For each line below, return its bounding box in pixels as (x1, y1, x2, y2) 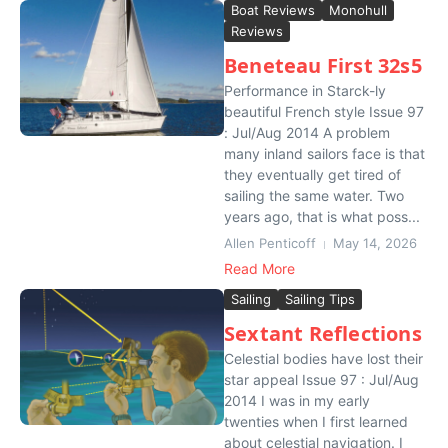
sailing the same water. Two (224, 187, 404, 204)
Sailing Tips (285, 291, 355, 307)
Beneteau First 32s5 (224, 52, 422, 79)
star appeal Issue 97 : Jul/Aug (224, 371, 419, 388)
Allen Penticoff (224, 235, 316, 251)
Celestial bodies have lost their (224, 350, 423, 367)
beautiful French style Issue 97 (224, 103, 424, 120)
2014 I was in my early (224, 392, 370, 409)
